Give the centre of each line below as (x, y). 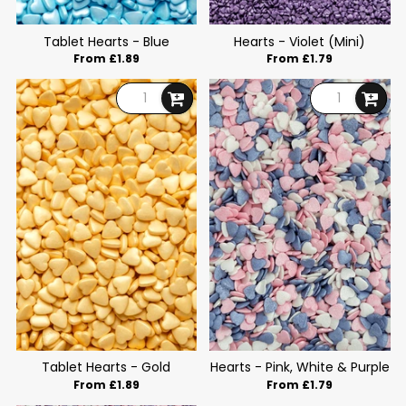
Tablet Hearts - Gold (106, 367)
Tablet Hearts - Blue (106, 41)
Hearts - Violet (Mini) (300, 41)
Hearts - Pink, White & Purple (300, 367)
